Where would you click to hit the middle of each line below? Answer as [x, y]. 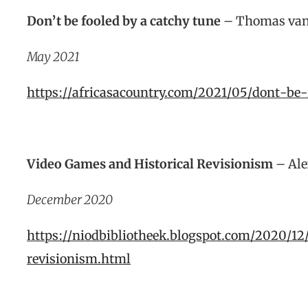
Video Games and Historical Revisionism [150, 164]
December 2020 [70, 200]
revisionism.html [79, 259]
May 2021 [53, 57]
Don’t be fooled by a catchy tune [124, 21]
